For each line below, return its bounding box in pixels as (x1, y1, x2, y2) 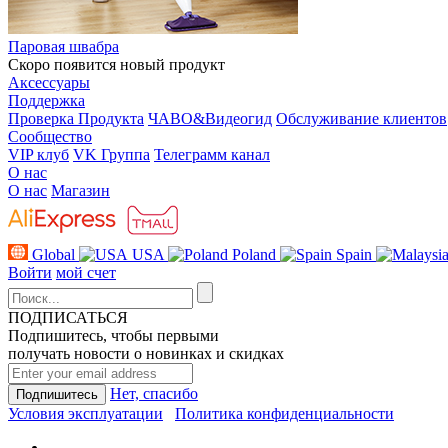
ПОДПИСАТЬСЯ (8, 309, 128, 326)
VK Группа (73, 146, 150, 163)
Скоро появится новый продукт (8, 56, 225, 73)
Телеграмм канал (154, 146, 270, 163)
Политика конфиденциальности (175, 405, 394, 422)
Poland (228, 246, 280, 263)
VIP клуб (8, 146, 69, 163)
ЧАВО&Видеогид (148, 110, 272, 127)
